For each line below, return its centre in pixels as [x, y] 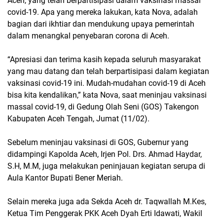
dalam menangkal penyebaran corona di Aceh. [88, 36]
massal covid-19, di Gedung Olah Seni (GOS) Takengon [103, 107]
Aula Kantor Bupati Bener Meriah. [65, 178]
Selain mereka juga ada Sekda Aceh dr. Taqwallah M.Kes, [107, 202]
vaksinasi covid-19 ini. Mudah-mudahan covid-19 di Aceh [107, 83]
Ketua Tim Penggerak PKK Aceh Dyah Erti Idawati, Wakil [105, 214]
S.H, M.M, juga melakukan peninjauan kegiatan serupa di [106, 166]
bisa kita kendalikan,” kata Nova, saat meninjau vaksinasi [107, 95]
